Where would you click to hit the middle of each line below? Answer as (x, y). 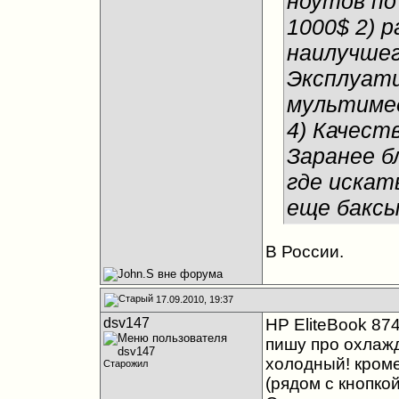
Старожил (125, 363)
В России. (304, 252)
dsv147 (126, 323)
